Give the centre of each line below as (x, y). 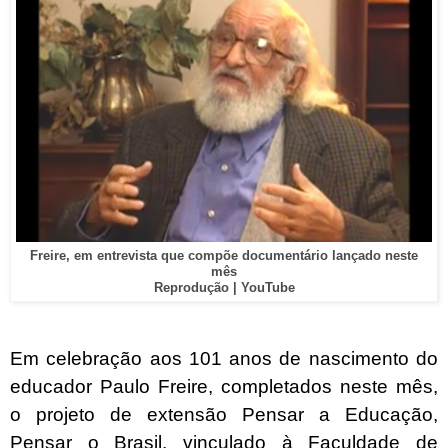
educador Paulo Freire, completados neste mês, (224, 387)
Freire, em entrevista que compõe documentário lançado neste (224, 255)
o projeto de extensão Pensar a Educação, (224, 415)
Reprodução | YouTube (224, 287)
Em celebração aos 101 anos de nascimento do (224, 359)
